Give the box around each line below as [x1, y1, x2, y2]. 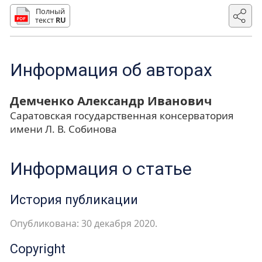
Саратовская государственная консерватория [10, 108, 234, 122]
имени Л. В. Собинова [10, 122, 117, 136]
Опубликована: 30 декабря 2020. [10, 216, 157, 230]
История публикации [10, 192, 138, 207]
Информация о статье [10, 158, 192, 179]
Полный [36, 5, 65, 16]
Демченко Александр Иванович [10, 92, 212, 109]
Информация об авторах [10, 59, 212, 80]
